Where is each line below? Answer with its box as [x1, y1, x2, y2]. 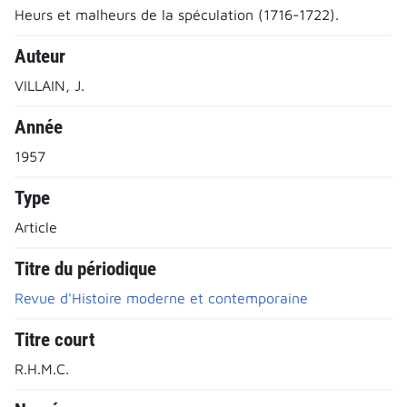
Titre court [15, 328, 94, 351]
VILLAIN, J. [15, 76, 84, 94]
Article [15, 218, 57, 235]
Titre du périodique [15, 257, 156, 280]
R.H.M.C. [15, 360, 69, 377]
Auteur [15, 45, 65, 67]
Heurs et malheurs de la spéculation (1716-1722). [15, 5, 339, 23]
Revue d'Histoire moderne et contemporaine [15, 289, 308, 306]
